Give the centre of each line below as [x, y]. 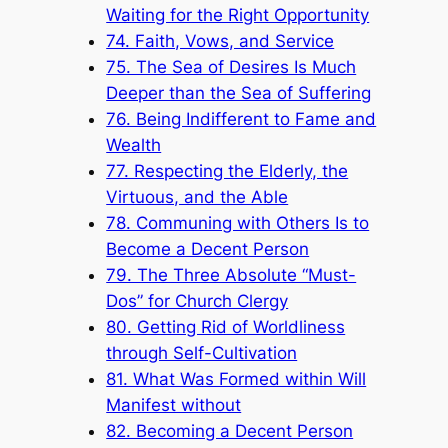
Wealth [134, 144]
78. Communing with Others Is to [238, 222]
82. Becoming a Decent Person [230, 430]
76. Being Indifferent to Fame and [241, 118]
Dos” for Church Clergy [197, 300]
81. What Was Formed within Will [236, 378]
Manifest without [174, 404]
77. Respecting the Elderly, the [227, 170]
